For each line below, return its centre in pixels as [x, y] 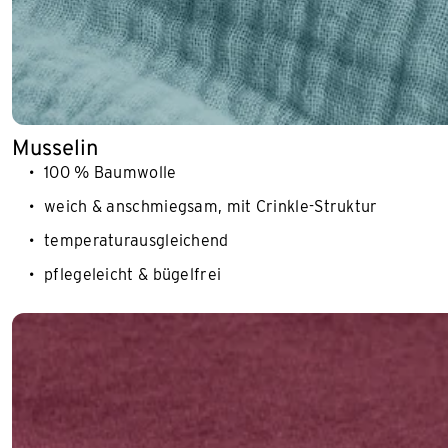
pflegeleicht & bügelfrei [133, 274]
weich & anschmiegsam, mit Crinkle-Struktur [211, 206]
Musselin [55, 146]
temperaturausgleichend [136, 240]
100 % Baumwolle [110, 172]
